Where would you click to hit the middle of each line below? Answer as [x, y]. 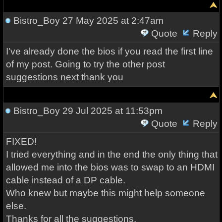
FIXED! [21, 141]
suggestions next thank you [64, 77]
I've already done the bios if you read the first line [109, 51]
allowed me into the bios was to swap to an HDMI [110, 167]
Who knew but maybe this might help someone [105, 193]
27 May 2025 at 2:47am [111, 21]
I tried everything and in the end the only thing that [111, 154]
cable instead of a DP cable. [65, 180]
